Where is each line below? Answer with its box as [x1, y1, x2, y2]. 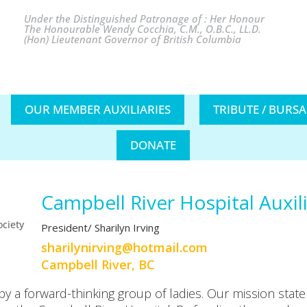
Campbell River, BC [41, 256, 155, 273]
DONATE [130, 137, 177, 153]
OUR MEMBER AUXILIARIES [24, 101, 171, 117]
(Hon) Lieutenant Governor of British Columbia [23, 32, 241, 46]
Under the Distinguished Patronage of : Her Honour [23, 12, 265, 25]
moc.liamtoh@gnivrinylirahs [41, 239, 208, 256]
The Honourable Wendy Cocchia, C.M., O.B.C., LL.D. [23, 22, 261, 36]
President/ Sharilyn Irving [41, 221, 160, 234]
